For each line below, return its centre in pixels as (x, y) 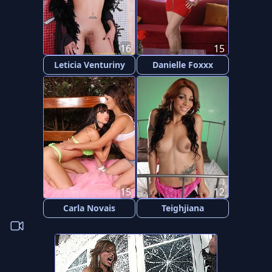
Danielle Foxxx (183, 65)
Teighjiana (183, 208)
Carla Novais (89, 208)
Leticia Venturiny (89, 65)
